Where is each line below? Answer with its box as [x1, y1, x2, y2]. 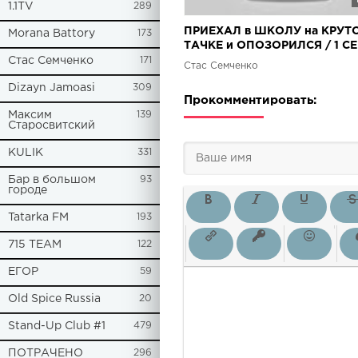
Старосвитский [8, 121, 95, 130]
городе [8, 185, 47, 195]
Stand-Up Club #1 [8, 321, 105, 331]
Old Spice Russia [8, 294, 101, 304]
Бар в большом [8, 175, 96, 185]
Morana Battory [8, 29, 95, 38]
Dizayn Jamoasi [8, 83, 95, 93]
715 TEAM [8, 240, 62, 249]
